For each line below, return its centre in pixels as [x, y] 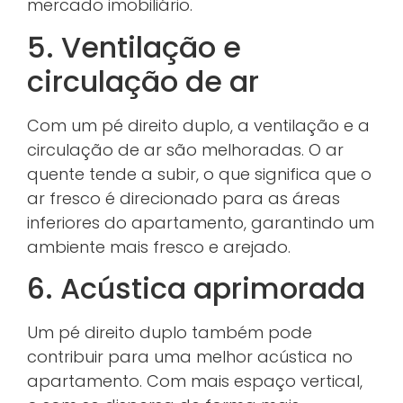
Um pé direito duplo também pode [170, 332]
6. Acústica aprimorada [196, 288]
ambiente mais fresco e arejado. [159, 246]
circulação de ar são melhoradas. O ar [185, 149]
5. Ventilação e [134, 47]
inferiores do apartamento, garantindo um [201, 222]
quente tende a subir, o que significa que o [199, 174]
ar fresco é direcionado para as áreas [184, 198]
